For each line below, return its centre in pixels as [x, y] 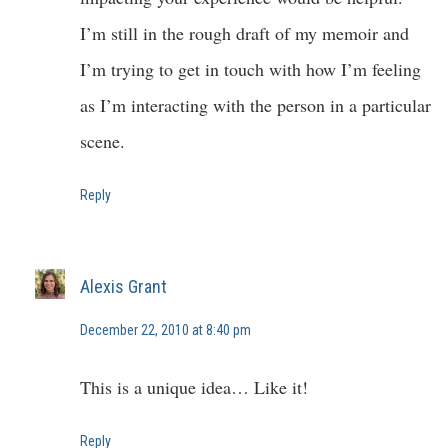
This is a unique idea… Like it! [194, 386]
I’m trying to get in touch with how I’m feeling [250, 68]
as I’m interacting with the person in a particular [255, 104]
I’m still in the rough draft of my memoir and [244, 32]
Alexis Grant [123, 286]
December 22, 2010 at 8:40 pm [165, 329]
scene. [102, 140]
